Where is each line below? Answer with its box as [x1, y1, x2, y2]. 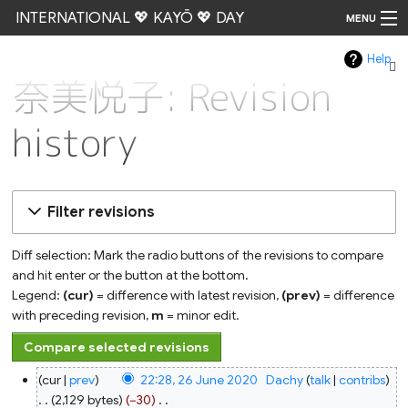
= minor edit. [164, 307, 240, 324]
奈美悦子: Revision [12, 70, 332, 124]
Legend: [12, 287, 64, 304]
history [12, 116, 138, 169]
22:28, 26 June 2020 [140, 372, 259, 389]
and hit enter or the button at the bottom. [12, 267, 250, 284]
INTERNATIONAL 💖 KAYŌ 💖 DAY [15, 8, 244, 27]
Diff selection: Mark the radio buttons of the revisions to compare [12, 247, 384, 264]
